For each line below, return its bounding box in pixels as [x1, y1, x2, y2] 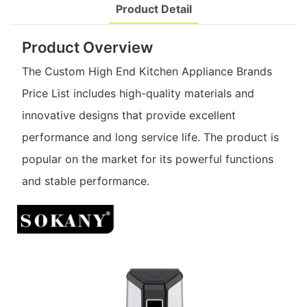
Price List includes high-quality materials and [21, 86, 254, 101]
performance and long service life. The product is [21, 130, 279, 145]
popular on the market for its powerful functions [21, 152, 273, 167]
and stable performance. [21, 174, 149, 188]
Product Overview [21, 38, 153, 56]
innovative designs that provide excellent [21, 108, 236, 123]
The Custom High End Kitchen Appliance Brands [21, 64, 272, 79]
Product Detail [115, 2, 192, 16]
